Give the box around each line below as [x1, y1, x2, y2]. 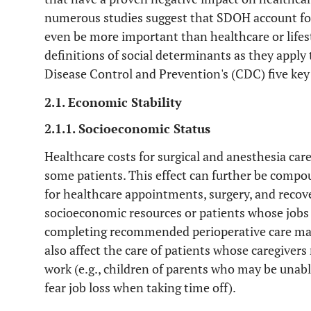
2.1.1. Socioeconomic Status [44, 120, 210, 137]
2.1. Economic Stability [44, 94, 182, 110]
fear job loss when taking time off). [44, 279, 236, 296]
